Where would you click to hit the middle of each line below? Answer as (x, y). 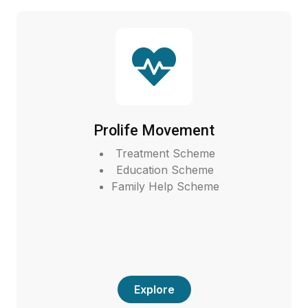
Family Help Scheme (165, 186)
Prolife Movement (154, 130)
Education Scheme (165, 169)
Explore (154, 289)
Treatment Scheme (165, 153)
